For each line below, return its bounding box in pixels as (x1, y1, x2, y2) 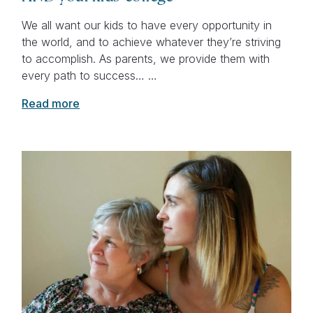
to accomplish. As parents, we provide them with (22, 52, 270, 66)
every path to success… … (22, 68, 158, 83)
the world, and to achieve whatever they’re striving (22, 35, 282, 50)
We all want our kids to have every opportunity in (22, 18, 272, 33)
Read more (22, 96, 80, 111)
